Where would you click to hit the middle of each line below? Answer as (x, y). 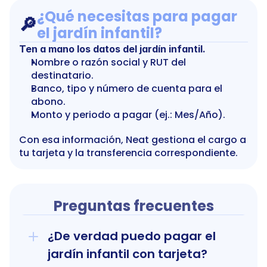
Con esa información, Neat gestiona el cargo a (133, 140)
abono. (48, 102)
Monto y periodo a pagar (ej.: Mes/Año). (128, 115)
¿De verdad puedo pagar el (132, 236)
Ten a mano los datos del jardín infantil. (112, 49)
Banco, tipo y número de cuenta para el (127, 89)
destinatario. (62, 75)
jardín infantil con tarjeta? (128, 254)
